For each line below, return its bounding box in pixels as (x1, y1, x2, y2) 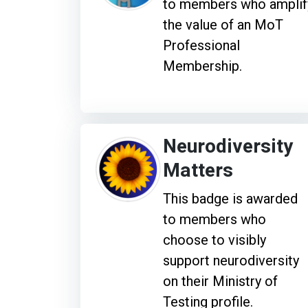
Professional (163, 36, 240, 54)
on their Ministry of (163, 272, 278, 289)
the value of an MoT (163, 16, 283, 33)
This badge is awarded (163, 190, 298, 207)
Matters (163, 156, 233, 185)
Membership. (163, 57, 242, 74)
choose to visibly (163, 231, 266, 248)
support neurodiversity (163, 252, 299, 269)
